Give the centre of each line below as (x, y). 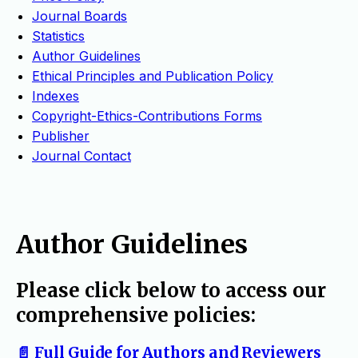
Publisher (61, 136)
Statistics (58, 36)
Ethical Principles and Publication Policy (153, 76)
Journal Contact (82, 156)
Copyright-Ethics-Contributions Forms (147, 116)
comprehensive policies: (136, 316)
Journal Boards (80, 16)
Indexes (56, 96)
